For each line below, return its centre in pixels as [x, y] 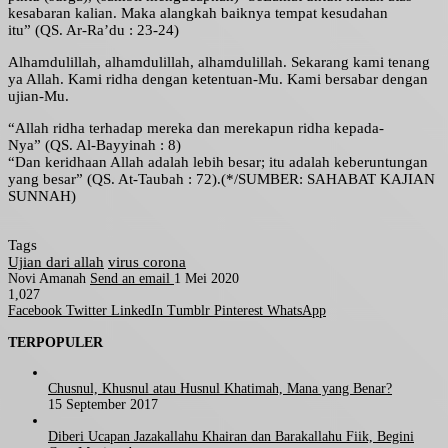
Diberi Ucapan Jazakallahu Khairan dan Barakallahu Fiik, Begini [231, 437]
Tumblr [188, 311]
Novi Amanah [47, 279]
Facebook [35, 311]
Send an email [130, 279]
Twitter [86, 311]
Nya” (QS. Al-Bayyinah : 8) [94, 145]
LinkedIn [137, 311]
